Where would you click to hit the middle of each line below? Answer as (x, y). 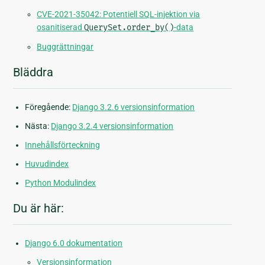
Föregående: (49, 107)
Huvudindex (47, 164)
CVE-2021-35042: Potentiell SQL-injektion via (119, 14)
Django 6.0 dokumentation (74, 243)
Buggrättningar (65, 47)
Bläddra (33, 72)
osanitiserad (61, 28)
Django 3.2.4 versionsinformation (112, 126)
